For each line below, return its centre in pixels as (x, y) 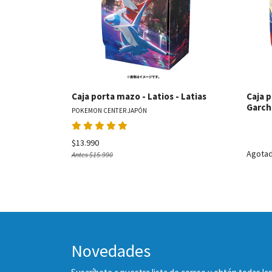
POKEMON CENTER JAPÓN (109, 110)
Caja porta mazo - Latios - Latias (139, 96)
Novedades (111, 250)
